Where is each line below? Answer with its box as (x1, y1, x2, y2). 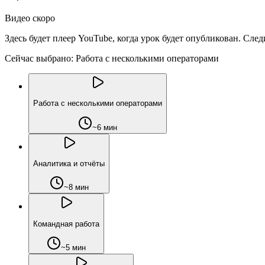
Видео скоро (5, 12, 55, 23)
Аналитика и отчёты (33, 159, 105, 168)
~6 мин (92, 122, 117, 132)
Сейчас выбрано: (5, 53, 73, 63)
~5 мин (61, 243, 86, 252)
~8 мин (63, 183, 89, 192)
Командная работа (33, 219, 99, 228)
